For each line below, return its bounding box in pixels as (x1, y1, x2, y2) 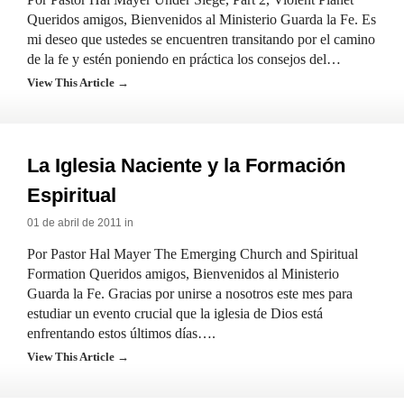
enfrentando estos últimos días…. (27, 326, 216, 341)
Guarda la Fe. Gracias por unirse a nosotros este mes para (27, 286, 353, 301)
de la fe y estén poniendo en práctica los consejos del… (27, 51, 341, 67)
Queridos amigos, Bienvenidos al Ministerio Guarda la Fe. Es (27, 12, 376, 27)
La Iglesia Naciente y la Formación (27, 154, 345, 177)
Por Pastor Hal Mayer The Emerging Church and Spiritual (27, 246, 358, 262)
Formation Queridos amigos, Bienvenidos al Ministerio (27, 266, 339, 281)
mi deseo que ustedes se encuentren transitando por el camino (27, 32, 375, 47)
